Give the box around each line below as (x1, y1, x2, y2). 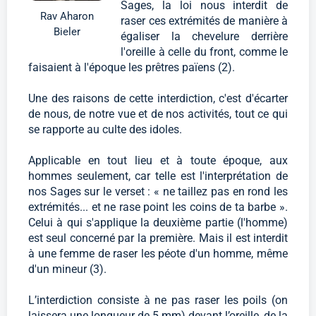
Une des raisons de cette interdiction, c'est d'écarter (28, 92, 288, 106)
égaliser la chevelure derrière (121, 30, 288, 44)
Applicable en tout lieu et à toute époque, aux (28, 154, 288, 168)
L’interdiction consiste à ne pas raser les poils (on (28, 293, 288, 308)
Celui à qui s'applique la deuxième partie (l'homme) (28, 216, 288, 230)
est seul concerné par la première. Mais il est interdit (28, 231, 288, 245)
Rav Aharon (40, 9, 95, 23)
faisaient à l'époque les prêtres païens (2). (28, 61, 235, 75)
